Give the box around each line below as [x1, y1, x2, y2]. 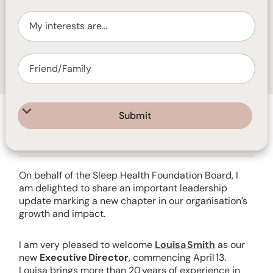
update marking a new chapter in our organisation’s [19, 194, 247, 207]
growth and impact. [19, 207, 105, 220]
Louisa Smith [155, 238, 215, 251]
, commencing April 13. [129, 251, 226, 264]
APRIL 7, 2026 [38, 116, 101, 127]
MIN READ [48, 129, 93, 140]
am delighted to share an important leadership [19, 182, 227, 194]
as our [215, 238, 245, 251]
